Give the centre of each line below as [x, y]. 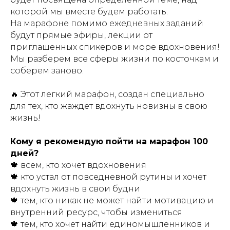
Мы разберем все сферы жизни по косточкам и [114, 59]
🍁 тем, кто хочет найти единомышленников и [110, 224]
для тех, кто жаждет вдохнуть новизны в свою [109, 106]
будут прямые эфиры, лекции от [81, 35]
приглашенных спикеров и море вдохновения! [115, 47]
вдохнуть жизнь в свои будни [75, 189]
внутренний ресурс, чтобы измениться [96, 212]
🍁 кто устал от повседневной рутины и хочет [108, 177]
